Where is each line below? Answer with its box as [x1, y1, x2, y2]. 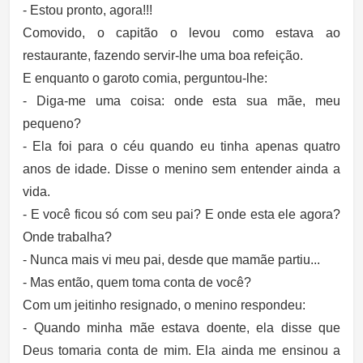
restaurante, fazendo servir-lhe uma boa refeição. [23, 49, 303, 62]
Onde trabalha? [23, 230, 112, 244]
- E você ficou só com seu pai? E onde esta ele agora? [23, 207, 340, 221]
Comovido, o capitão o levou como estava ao [23, 26, 340, 40]
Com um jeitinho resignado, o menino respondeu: [23, 298, 305, 312]
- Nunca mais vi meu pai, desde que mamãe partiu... [23, 253, 320, 267]
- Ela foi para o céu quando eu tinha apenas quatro [23, 139, 340, 153]
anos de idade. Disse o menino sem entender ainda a [23, 162, 340, 176]
